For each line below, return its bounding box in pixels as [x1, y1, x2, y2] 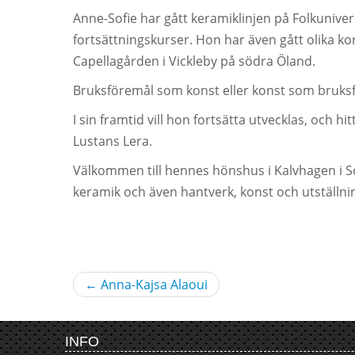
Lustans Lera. [72, 132, 152, 151]
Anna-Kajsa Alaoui [97, 276, 208, 294]
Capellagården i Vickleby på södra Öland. [72, 52, 315, 71]
